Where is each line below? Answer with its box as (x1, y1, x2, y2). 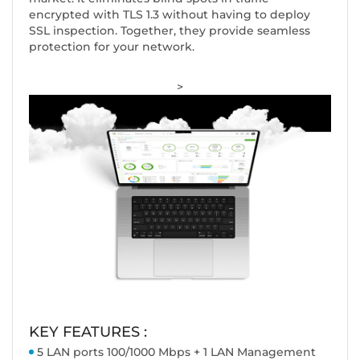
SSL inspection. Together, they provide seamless (29, 23, 310, 39)
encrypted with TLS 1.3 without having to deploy (29, 7, 310, 22)
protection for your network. (29, 39, 194, 55)
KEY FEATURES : (29, 323, 147, 342)
